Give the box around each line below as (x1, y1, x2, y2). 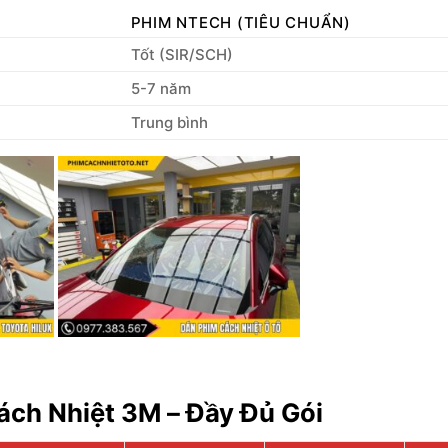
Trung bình (130, 112, 208, 132)
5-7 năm (130, 78, 191, 98)
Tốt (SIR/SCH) (130, 44, 233, 64)
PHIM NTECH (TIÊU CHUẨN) (130, 12, 351, 32)
